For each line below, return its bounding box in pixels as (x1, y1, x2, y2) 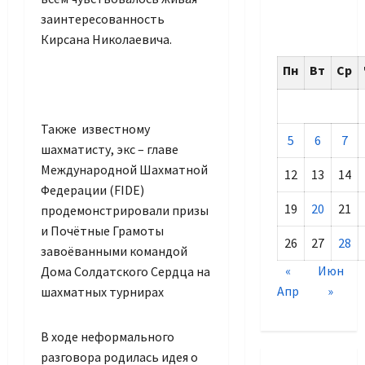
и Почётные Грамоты (41, 222, 164, 240)
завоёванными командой (41, 243, 187, 260)
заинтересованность (41, 11, 165, 28)
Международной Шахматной (41, 161, 208, 178)
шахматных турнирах (41, 284, 164, 301)
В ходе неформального (41, 328, 174, 345)
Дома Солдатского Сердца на (41, 263, 210, 280)
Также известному (41, 121, 150, 138)
